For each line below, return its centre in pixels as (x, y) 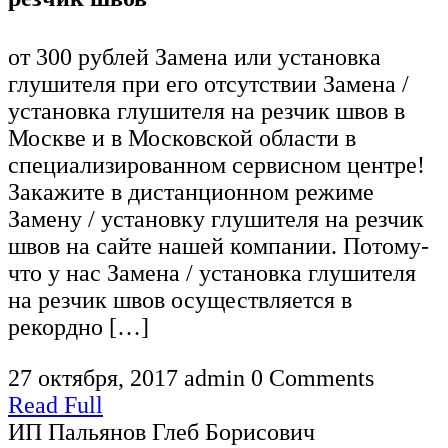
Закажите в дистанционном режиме (191, 192)
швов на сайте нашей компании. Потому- (218, 246)
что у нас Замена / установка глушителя (212, 273)
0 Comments (312, 378)
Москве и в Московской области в (182, 138)
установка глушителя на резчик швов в (206, 111)
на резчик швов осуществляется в (180, 300)
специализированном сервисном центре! (216, 165)
